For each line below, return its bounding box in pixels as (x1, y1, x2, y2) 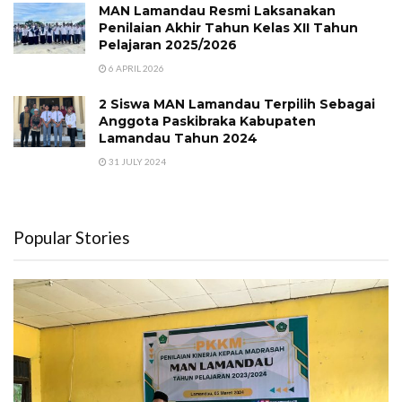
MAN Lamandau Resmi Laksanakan (99, 3, 336, 19)
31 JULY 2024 (107, 156, 166, 167)
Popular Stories (13, 227, 130, 248)
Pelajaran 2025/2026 (99, 37, 237, 53)
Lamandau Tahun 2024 (99, 130, 258, 146)
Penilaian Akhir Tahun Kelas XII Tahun (99, 20, 358, 36)
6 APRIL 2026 (107, 63, 164, 74)
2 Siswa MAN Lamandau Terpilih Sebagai (99, 96, 375, 112)
